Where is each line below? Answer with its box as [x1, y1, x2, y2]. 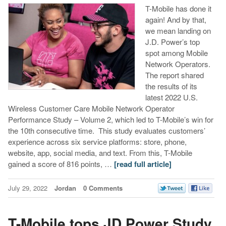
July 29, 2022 [8, 183, 49, 193]
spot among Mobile [145, 47, 208, 59]
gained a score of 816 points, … [8, 158, 114, 169]
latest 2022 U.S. [145, 92, 198, 103]
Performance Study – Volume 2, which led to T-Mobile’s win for [8, 114, 213, 125]
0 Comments [83, 183, 123, 193]
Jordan [54, 183, 76, 193]
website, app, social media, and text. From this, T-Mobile [8, 147, 192, 158]
